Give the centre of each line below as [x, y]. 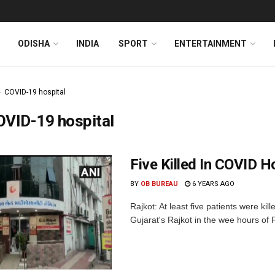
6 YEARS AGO [212, 184]
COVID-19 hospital [35, 92]
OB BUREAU [159, 184]
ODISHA [34, 44]
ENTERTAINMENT [211, 44]
